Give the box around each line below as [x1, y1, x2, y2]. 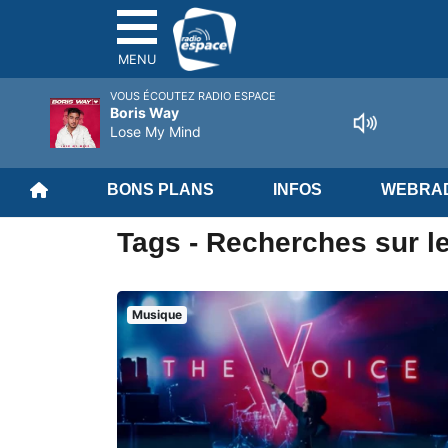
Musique [131, 307, 182, 322]
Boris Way [110, 104, 179, 121]
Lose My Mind [110, 123, 201, 140]
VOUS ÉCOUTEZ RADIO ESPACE [110, 89, 276, 103]
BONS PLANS [106, 181, 214, 198]
